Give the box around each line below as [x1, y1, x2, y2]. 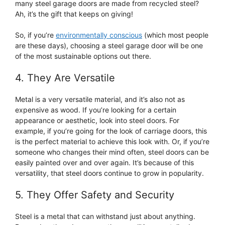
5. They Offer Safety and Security [15, 189, 174, 201]
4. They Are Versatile [15, 72, 115, 84]
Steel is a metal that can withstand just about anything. [15, 212, 195, 221]
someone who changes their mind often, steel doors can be [15, 148, 209, 157]
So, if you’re [15, 31, 56, 40]
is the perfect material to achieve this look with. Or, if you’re [15, 137, 209, 146]
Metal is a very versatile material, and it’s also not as [15, 95, 185, 104]
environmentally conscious [56, 31, 142, 40]
